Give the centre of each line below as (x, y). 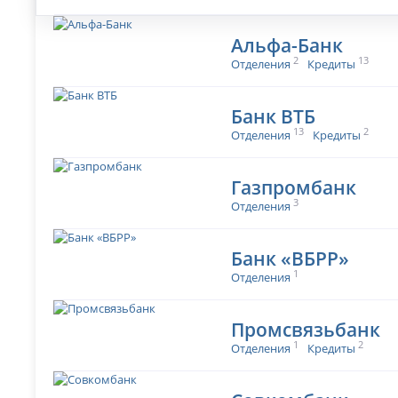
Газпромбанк (294, 187)
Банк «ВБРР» (291, 259)
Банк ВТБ (274, 116)
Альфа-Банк (287, 45)
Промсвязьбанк (306, 330)
